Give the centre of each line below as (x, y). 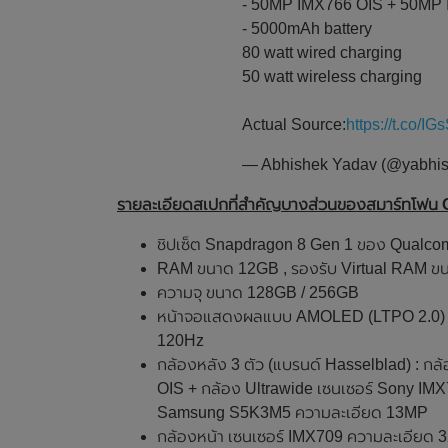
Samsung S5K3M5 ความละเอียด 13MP (292, 412)
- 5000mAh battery (306, 28)
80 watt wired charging (321, 52)
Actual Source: (293, 124)
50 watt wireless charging (331, 76)
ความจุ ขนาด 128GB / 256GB (258, 292)
